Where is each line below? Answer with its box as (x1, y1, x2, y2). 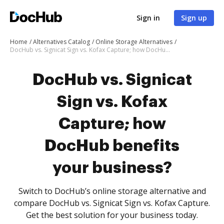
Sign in (136, 13, 160, 22)
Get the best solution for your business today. (26, 209, 198, 220)
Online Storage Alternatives (95, 37, 172, 46)
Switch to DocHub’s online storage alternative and (18, 185, 206, 196)
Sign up (181, 13, 207, 22)
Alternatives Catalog (33, 37, 90, 46)
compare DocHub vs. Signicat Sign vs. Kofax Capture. (14, 197, 210, 208)
